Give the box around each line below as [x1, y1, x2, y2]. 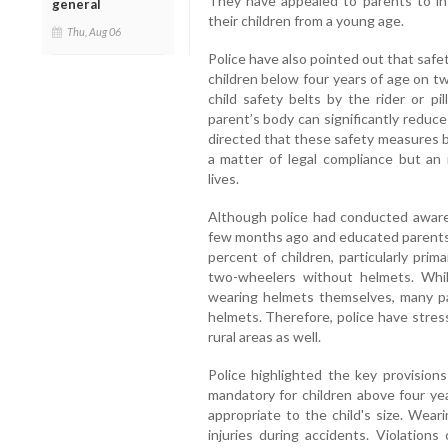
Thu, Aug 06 [67, 24, 121, 38]
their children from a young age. [207, 12, 404, 30]
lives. [207, 170, 239, 188]
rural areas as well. [207, 328, 321, 346]
